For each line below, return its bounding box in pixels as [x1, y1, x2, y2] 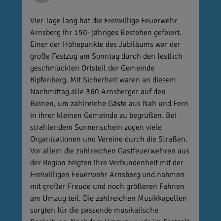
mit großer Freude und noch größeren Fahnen [30, 181, 184, 191]
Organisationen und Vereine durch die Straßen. [30, 134, 187, 144]
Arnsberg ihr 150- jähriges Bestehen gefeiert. [30, 27, 182, 37]
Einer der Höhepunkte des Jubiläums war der [30, 39, 181, 49]
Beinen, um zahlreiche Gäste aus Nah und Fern [30, 98, 188, 109]
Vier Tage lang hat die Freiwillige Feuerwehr [30, 15, 177, 26]
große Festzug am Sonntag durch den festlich [30, 51, 183, 61]
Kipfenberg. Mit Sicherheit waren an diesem [30, 74, 176, 85]
